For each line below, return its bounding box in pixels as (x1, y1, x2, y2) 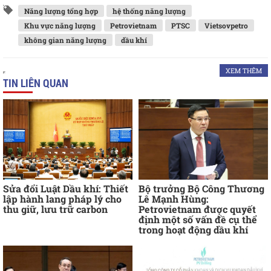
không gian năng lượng (24, 35, 106, 45)
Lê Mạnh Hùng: (139, 192, 209, 206)
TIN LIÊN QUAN (3, 76, 68, 90)
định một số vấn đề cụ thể (139, 213, 257, 226)
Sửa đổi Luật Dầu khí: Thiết (3, 182, 128, 195)
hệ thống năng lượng (113, 6, 186, 16)
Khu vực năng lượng (24, 21, 96, 30)
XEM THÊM (226, 66, 262, 75)
